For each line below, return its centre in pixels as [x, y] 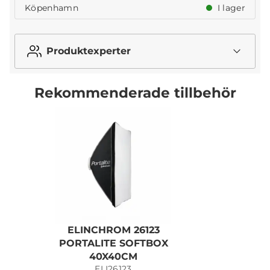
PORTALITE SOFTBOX [113, 243]
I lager [230, 8]
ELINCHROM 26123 [113, 230]
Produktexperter [89, 51]
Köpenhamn [52, 8]
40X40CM [113, 256]
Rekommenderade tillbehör [135, 93]
